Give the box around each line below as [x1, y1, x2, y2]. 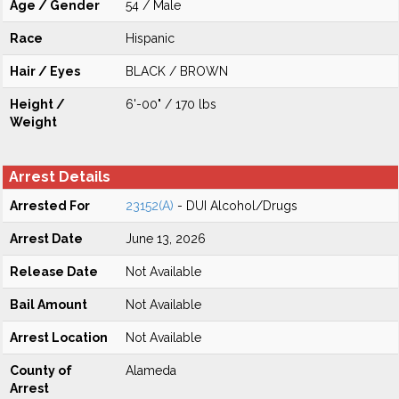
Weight [10, 115, 57, 129]
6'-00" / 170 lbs [126, 97, 216, 111]
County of [10, 363, 72, 378]
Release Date [10, 265, 98, 279]
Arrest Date [10, 232, 83, 246]
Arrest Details [9, 168, 110, 185]
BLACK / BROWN [126, 64, 228, 78]
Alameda [126, 363, 176, 378]
